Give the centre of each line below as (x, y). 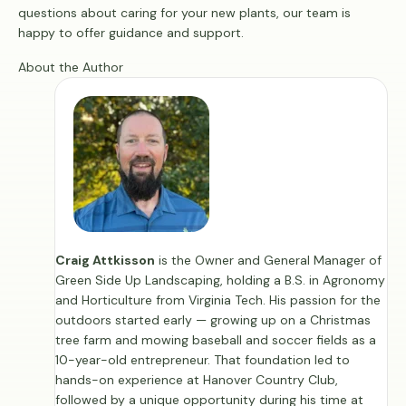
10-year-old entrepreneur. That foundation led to (203, 360)
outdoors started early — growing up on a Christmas (213, 320)
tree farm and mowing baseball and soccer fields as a (216, 340)
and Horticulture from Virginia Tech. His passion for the (218, 300)
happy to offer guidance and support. (131, 33)
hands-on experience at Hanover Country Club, (197, 380)
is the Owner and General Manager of (268, 260)
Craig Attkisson (105, 260)
